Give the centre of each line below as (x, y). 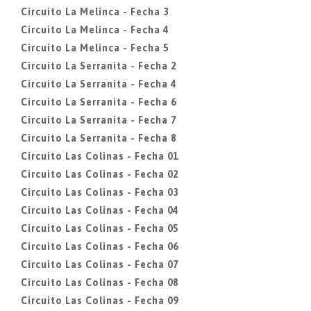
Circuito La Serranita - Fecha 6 (99, 102)
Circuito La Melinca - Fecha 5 (95, 48)
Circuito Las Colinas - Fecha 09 (100, 301)
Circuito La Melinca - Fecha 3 (95, 12)
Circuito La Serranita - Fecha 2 (99, 66)
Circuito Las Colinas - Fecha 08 (100, 283)
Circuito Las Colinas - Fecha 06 (100, 246)
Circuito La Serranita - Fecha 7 (99, 120)
